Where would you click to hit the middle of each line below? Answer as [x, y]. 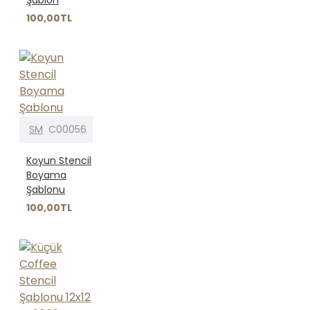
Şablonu [46, 189]
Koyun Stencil [59, 160]
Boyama [46, 175]
